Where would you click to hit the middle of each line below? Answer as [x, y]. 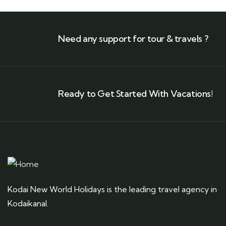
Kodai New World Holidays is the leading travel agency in [112, 189]
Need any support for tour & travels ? [133, 39]
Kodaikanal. [28, 203]
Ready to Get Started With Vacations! [135, 94]
